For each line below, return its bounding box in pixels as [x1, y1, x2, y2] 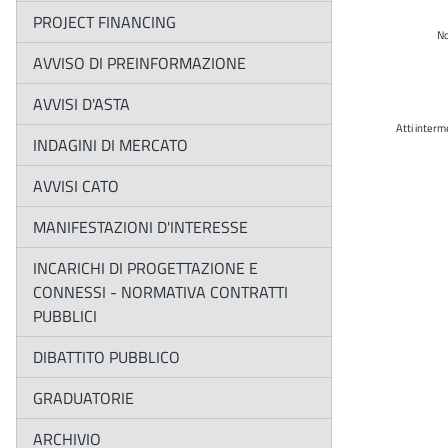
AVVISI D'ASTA [33, 92, 130, 117]
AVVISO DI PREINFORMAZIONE [33, 51, 246, 76]
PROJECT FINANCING [33, 10, 176, 35]
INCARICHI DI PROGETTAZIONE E [33, 256, 258, 281]
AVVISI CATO [33, 174, 119, 199]
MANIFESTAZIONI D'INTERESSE [33, 215, 248, 240]
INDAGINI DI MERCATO [33, 133, 188, 158]
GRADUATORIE [33, 386, 134, 411]
